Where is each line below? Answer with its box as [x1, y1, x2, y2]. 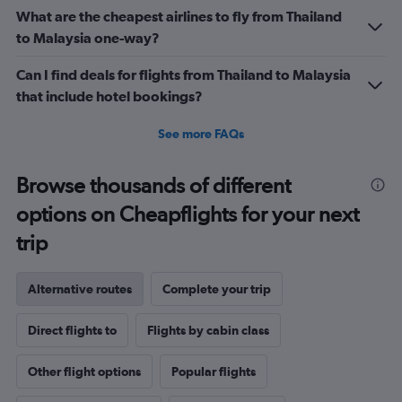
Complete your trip [162, 281, 271, 296]
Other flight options [28, 363, 141, 379]
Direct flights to [28, 322, 117, 337]
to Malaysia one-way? [16, 29, 160, 46]
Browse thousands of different [16, 171, 291, 198]
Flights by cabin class [147, 322, 269, 337]
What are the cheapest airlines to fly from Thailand [16, 7, 342, 24]
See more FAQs [158, 126, 244, 141]
